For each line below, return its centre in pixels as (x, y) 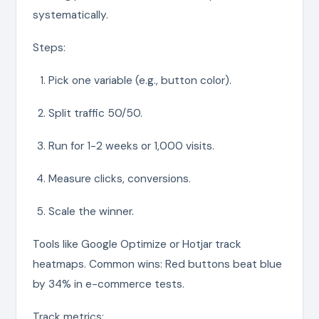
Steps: (49, 47)
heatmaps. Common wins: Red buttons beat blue (157, 264)
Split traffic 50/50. (95, 113)
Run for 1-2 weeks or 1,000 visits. (131, 146)
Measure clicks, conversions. (119, 178)
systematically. (70, 15)
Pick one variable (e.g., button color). (140, 80)
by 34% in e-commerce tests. (108, 284)
